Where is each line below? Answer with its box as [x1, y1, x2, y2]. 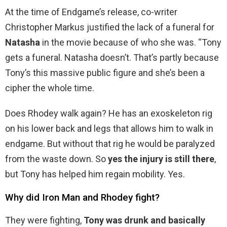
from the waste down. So [5, 154, 108, 165]
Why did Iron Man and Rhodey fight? [5, 192, 160, 204]
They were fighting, [5, 215, 84, 226]
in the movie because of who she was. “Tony [40, 37, 221, 48]
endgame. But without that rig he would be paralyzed [5, 138, 215, 149]
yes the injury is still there [108, 154, 214, 165]
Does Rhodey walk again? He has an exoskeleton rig [5, 108, 212, 119]
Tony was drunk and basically [84, 215, 205, 226]
